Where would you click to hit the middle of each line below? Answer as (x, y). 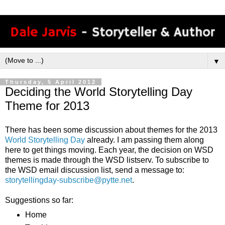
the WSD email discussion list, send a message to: (95, 170)
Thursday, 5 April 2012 (51, 82)
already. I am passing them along (144, 140)
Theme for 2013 (47, 105)
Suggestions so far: (39, 200)
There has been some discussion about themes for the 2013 (111, 130)
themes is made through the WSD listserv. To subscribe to (107, 160)
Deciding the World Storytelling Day (99, 91)
